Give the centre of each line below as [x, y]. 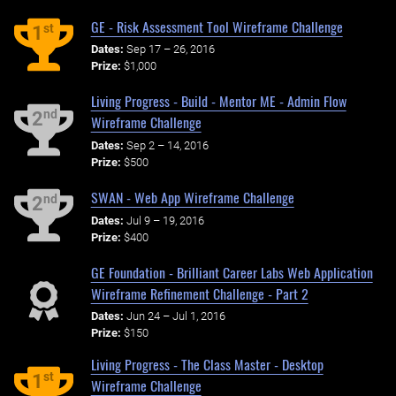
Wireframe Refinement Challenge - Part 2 [199, 293]
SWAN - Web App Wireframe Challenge [192, 197]
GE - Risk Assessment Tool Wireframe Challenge [217, 26]
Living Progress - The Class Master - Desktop [207, 365]
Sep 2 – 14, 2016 [167, 146]
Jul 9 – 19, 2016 [165, 220]
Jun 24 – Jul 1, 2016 [175, 316]
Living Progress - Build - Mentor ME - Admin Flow [218, 101]
